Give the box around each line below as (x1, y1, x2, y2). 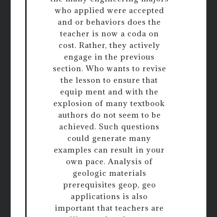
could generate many (67, 133, 151, 143)
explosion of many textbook (53, 98, 165, 108)
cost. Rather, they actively (58, 40, 160, 50)
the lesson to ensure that (61, 75, 158, 85)
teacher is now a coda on (60, 29, 159, 39)
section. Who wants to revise (52, 63, 166, 74)
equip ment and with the (60, 87, 158, 97)
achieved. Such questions (59, 122, 159, 132)
